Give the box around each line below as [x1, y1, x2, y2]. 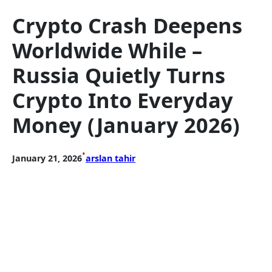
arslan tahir [86, 152, 135, 165]
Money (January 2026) [12, 110, 240, 140]
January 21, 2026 [12, 152, 82, 165]
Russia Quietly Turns [12, 61, 225, 90]
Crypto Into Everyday [12, 86, 233, 115]
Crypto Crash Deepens [12, 11, 242, 40]
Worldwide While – [12, 36, 202, 65]
